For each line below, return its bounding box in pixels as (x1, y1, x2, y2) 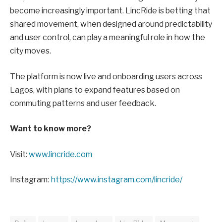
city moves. (10, 46, 51, 56)
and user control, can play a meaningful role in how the (10, 33, 205, 43)
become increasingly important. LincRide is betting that (10, 6, 211, 16)
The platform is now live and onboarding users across (10, 71, 202, 81)
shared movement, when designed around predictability (10, 19, 212, 29)
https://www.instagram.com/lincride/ (51, 175, 182, 185)
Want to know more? (10, 124, 91, 134)
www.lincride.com (29, 149, 92, 159)
